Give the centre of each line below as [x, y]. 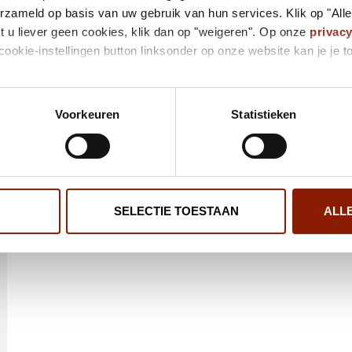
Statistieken [264, 115]
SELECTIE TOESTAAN [176, 211]
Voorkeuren [87, 115]
